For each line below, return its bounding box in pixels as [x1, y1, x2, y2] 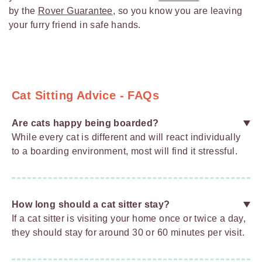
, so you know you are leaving [112, 6, 243, 16]
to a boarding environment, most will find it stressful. [12, 146, 237, 157]
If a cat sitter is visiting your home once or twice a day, [12, 213, 246, 224]
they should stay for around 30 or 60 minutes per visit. [12, 227, 244, 238]
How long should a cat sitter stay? [12, 199, 170, 210]
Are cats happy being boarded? [12, 118, 159, 129]
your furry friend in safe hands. [9, 20, 141, 30]
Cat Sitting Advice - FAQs [12, 89, 159, 102]
